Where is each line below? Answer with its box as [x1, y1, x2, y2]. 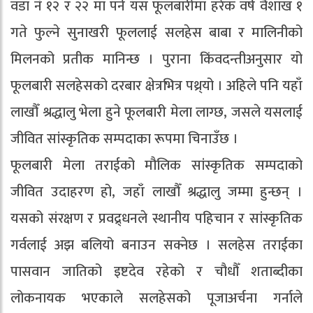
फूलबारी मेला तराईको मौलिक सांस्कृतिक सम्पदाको [10, 153, 303, 177]
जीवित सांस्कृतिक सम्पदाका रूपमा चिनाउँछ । [10, 126, 238, 151]
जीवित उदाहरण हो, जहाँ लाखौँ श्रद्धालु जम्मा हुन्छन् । [10, 180, 303, 204]
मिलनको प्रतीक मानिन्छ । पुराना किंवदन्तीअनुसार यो [10, 47, 303, 71]
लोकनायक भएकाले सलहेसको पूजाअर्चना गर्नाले [10, 286, 303, 310]
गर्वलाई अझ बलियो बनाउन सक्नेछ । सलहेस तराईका [10, 233, 303, 257]
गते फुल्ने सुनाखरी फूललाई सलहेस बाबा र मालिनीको [10, 20, 303, 45]
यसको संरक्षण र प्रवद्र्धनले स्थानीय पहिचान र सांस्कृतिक [10, 206, 303, 231]
